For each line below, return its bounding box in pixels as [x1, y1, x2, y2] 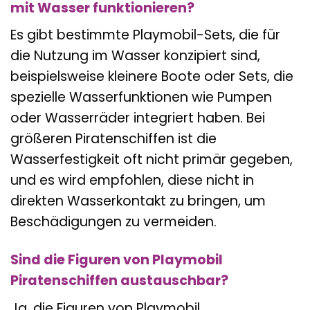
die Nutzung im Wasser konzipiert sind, [10, 46, 260, 66]
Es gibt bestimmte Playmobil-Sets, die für [10, 26, 280, 45]
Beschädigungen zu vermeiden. [10, 212, 217, 232]
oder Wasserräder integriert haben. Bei [10, 109, 265, 128]
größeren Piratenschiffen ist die [10, 129, 217, 149]
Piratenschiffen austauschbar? [10, 271, 228, 291]
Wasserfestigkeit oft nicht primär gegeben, [10, 150, 293, 170]
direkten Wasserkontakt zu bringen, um [10, 192, 266, 211]
